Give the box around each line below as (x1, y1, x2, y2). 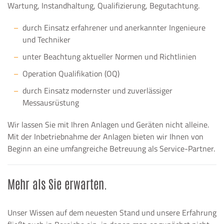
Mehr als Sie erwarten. (7, 175, 107, 191)
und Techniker (22, 33, 70, 45)
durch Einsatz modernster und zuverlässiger (22, 84, 172, 96)
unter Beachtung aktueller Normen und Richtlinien (22, 50, 196, 62)
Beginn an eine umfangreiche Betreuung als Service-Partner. (7, 142, 215, 154)
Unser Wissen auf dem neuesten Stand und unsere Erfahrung (7, 206, 216, 218)
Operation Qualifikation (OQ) (22, 67, 119, 79)
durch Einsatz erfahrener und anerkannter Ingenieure (22, 21, 205, 33)
